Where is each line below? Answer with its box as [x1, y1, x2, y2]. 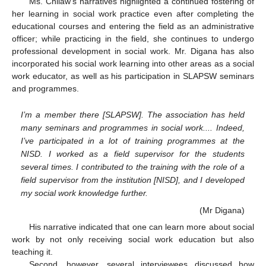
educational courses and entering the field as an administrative [12, 21, 254, 31]
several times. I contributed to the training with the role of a [21, 161, 245, 172]
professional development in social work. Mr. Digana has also [12, 46, 254, 56]
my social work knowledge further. [21, 188, 148, 198]
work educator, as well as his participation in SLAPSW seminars [12, 71, 254, 81]
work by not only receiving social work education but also [12, 235, 254, 245]
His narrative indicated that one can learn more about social [28, 222, 254, 232]
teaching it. [12, 247, 53, 257]
